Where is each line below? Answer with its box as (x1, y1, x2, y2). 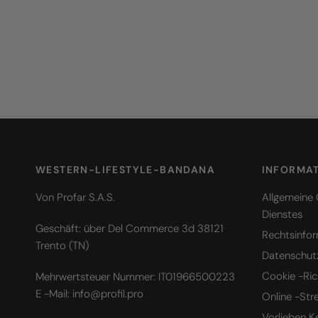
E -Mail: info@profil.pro (35, 286, 144, 301)
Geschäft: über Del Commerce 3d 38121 (35, 221, 224, 236)
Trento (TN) (35, 238, 89, 253)
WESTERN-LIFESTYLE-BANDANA (35, 163, 215, 176)
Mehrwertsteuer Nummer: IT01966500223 (35, 269, 236, 284)
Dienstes (261, 207, 302, 221)
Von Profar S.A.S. (35, 190, 116, 204)
